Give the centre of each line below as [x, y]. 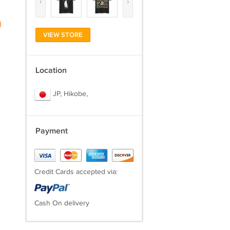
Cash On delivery [62, 203]
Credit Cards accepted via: [76, 172]
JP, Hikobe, [69, 94]
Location [51, 71]
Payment [51, 131]
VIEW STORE [63, 35]
